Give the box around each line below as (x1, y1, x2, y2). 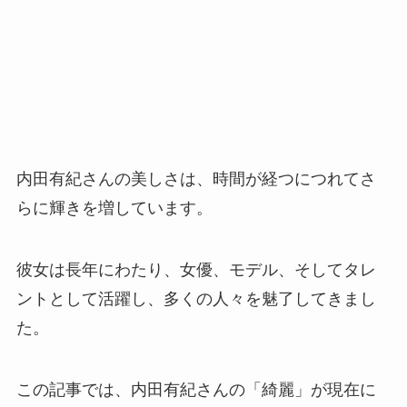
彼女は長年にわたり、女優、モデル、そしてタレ (15, 261, 376, 280)
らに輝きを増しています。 (15, 199, 213, 218)
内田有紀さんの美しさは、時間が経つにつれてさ (15, 170, 376, 189)
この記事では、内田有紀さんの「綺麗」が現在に (15, 381, 376, 400)
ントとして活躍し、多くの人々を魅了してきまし (15, 290, 376, 309)
